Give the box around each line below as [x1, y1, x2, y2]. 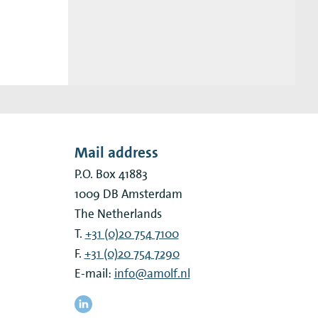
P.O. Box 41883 [74, 165, 148, 182]
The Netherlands [74, 205, 162, 221]
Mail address [74, 142, 158, 163]
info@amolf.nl [114, 265, 190, 281]
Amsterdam [121, 185, 182, 202]
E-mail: [74, 265, 114, 281]
